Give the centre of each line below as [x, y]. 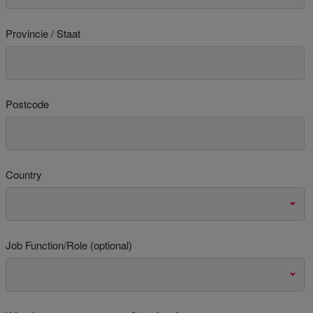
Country [24, 174]
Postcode [27, 104]
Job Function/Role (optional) [69, 245]
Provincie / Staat [43, 33]
